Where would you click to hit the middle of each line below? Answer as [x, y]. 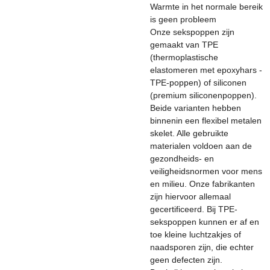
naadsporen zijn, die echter [202, 247]
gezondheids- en [182, 159]
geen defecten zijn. [186, 260]
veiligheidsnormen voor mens [206, 171]
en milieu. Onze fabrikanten [202, 184]
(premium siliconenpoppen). [203, 95]
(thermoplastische [184, 57]
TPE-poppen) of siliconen [198, 83]
